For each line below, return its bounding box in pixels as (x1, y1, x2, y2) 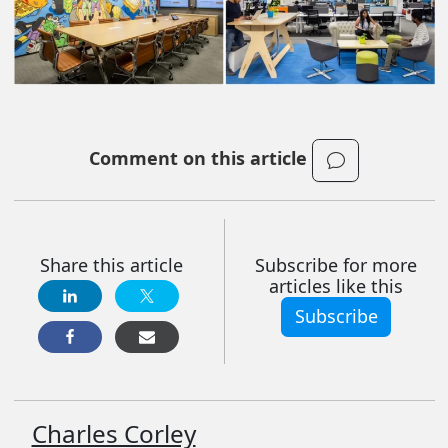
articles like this (269, 273, 404, 298)
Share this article (40, 252, 184, 277)
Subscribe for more (255, 252, 418, 277)
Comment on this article (89, 146, 312, 171)
